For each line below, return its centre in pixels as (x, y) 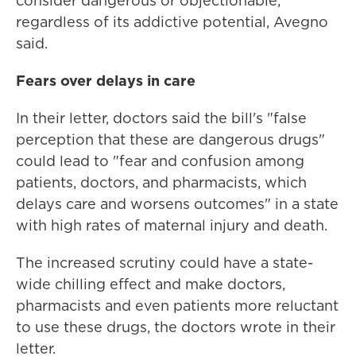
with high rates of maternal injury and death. (172, 225)
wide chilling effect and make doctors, (151, 284)
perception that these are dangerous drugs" (170, 139)
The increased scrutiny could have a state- (164, 263)
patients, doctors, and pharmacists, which (161, 182)
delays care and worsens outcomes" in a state (177, 204)
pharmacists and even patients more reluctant (177, 306)
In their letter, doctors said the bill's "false (161, 118)
